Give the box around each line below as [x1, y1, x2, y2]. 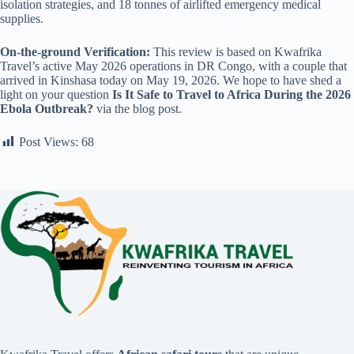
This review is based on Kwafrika [150, 44, 322, 58]
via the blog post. [93, 101, 182, 115]
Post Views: [19, 134, 78, 149]
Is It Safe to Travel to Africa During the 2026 [112, 87, 351, 101]
